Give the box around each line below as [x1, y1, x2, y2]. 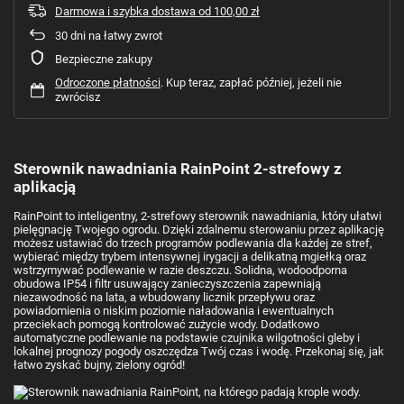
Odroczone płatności [55, 75, 161, 89]
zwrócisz [55, 89, 100, 104]
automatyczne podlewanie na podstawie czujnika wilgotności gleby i [14, 330, 360, 344]
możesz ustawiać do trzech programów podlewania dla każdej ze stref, [14, 235, 372, 250]
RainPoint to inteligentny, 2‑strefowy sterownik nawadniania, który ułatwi [14, 208, 381, 223]
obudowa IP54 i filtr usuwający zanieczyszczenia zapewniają [14, 276, 321, 290]
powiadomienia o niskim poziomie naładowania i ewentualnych [14, 303, 334, 317]
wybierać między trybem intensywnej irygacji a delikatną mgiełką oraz [14, 249, 366, 263]
